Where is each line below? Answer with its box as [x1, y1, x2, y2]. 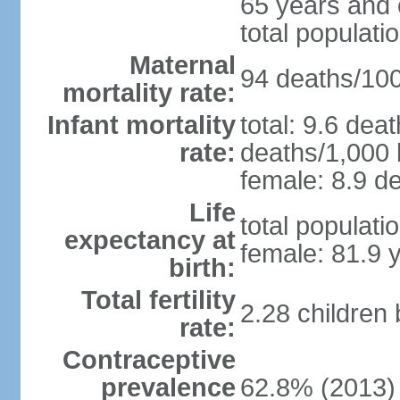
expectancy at [63, 226, 236, 254]
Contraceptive [62, 346, 236, 374]
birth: [168, 254, 236, 282]
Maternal [129, 51, 236, 79]
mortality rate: [62, 79, 236, 107]
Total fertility [80, 286, 236, 314]
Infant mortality [46, 111, 236, 139]
